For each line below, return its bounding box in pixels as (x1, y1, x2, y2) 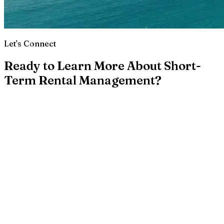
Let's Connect (4, 38, 56, 49)
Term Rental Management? (4, 73, 161, 88)
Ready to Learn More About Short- (4, 58, 201, 73)
